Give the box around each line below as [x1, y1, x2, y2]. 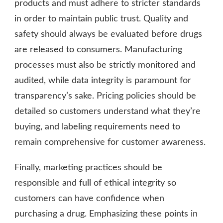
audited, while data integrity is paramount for [14, 76, 191, 86]
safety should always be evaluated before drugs [14, 30, 202, 39]
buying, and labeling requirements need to [14, 122, 180, 132]
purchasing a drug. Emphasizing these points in [14, 210, 198, 219]
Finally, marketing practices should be [14, 163, 162, 173]
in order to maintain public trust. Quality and [14, 14, 188, 24]
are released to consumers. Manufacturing [14, 45, 182, 55]
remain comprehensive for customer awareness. [14, 138, 206, 147]
